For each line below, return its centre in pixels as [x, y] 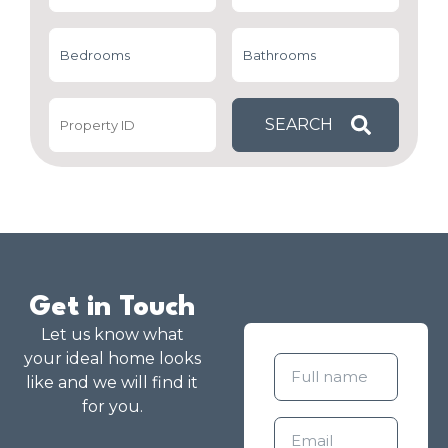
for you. [112, 406]
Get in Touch [112, 307]
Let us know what [112, 334]
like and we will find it [112, 382]
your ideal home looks [112, 358]
